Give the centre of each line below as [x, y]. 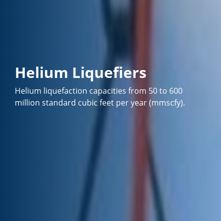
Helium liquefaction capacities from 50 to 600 [99, 91]
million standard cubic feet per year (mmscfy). [100, 103]
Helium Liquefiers [81, 72]
